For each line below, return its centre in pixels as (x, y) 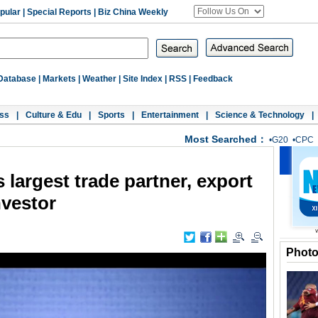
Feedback (213, 79)
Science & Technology (260, 115)
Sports (111, 115)
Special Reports (59, 12)
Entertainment (170, 115)
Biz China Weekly (133, 12)
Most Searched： (226, 139)
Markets (59, 79)
